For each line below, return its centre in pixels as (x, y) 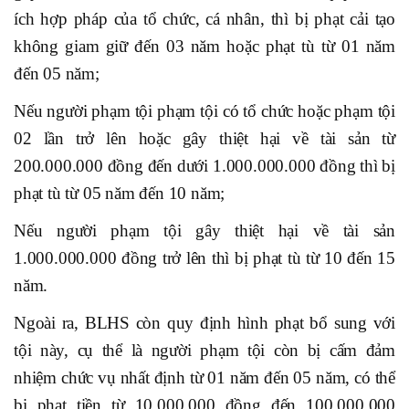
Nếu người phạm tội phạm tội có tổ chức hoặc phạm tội (204, 111)
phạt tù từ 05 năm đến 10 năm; (120, 194)
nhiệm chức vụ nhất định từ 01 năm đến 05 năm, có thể (204, 378)
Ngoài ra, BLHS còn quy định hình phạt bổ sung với (204, 323)
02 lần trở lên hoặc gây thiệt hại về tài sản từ (204, 139)
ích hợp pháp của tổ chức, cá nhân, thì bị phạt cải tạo (204, 19)
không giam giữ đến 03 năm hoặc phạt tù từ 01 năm (204, 47)
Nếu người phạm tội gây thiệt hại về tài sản (204, 231)
